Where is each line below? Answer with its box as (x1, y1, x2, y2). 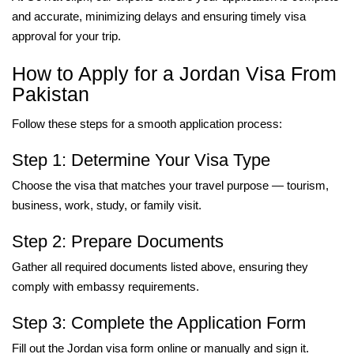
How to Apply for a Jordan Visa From (12, 62, 337, 85)
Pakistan (12, 82, 89, 105)
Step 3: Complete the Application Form (12, 312, 306, 333)
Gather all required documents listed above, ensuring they (12, 259, 308, 273)
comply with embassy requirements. (12, 279, 199, 293)
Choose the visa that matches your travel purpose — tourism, (12, 178, 329, 192)
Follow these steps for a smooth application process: (12, 116, 282, 130)
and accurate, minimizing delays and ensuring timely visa (12, 9, 306, 23)
